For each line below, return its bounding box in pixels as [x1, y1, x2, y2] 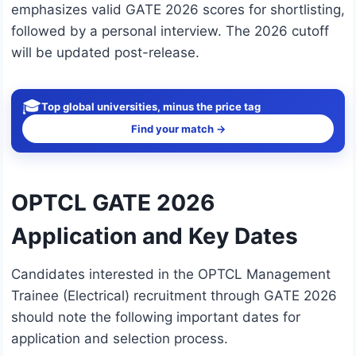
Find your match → [130, 122, 226, 136]
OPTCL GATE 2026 [11, 189, 215, 217]
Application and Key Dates [11, 222, 298, 250]
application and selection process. [11, 331, 228, 347]
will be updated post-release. [11, 44, 199, 61]
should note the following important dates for [11, 309, 300, 326]
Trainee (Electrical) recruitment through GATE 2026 [11, 288, 337, 304]
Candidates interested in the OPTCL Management [11, 266, 331, 283]
